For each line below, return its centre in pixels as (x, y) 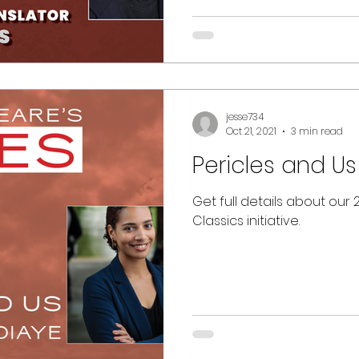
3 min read (317, 131)
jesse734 (245, 116)
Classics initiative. (246, 221)
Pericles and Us (274, 165)
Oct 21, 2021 (251, 131)
